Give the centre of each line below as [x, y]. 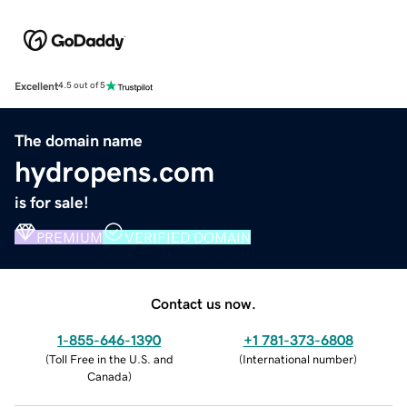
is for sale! [52, 202]
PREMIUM [69, 237]
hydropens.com [114, 171]
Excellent [36, 86]
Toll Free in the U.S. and [111, 359]
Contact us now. [203, 303]
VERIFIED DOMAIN [188, 237]
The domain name [79, 140]
